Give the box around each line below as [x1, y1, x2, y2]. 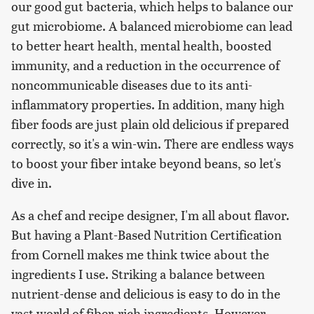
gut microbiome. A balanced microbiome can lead [11, 16, 292, 34]
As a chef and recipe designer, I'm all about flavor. [11, 205, 289, 224]
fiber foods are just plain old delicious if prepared [11, 114, 289, 132]
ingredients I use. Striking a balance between [11, 264, 265, 282]
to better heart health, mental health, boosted [11, 36, 271, 54]
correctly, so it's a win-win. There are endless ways [11, 134, 294, 152]
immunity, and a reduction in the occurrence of [11, 55, 280, 74]
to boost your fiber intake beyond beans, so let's [11, 153, 281, 172]
